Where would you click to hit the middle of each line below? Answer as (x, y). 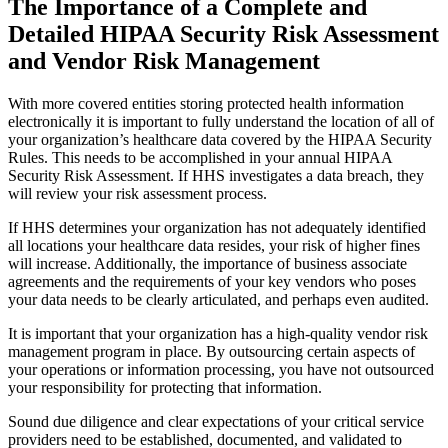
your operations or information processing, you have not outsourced (221, 370)
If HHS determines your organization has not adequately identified (217, 228)
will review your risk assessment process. (137, 194)
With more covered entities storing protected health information (206, 104)
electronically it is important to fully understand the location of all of (221, 122)
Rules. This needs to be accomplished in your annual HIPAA (200, 158)
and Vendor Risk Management (164, 61)
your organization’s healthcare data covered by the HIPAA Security (220, 140)
